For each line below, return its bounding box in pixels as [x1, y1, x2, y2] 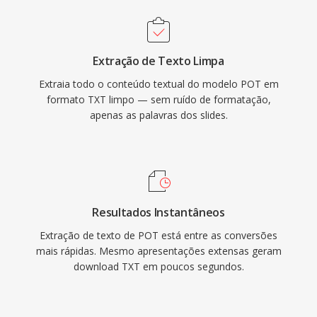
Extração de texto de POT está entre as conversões [40, 229, 277, 242]
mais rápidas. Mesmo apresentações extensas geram [35, 244, 282, 258]
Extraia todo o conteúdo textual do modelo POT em [38, 77, 279, 91]
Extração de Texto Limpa [93, 53, 224, 69]
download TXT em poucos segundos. [73, 260, 244, 273]
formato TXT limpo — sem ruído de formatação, [46, 93, 271, 106]
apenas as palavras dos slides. [89, 108, 228, 122]
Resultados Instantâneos [92, 204, 225, 220]
